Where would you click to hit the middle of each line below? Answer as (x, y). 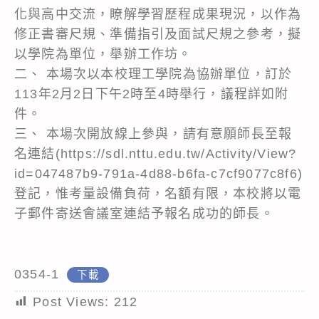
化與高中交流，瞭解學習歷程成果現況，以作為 (158, 14)
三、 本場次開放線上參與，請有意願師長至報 (153, 134)
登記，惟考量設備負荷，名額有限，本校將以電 (158, 193)
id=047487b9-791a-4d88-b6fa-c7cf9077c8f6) (159, 173)
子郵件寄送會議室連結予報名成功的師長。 (144, 213)
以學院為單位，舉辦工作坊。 (103, 54)
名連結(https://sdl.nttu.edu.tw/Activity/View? (156, 153)
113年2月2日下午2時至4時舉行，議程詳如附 (152, 94)
